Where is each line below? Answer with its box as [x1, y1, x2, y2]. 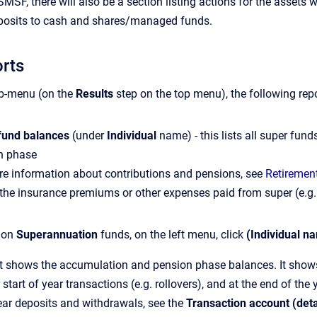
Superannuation [16, 228, 98, 241]
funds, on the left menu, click [98, 228, 246, 241]
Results [76, 87, 113, 100]
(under [72, 129, 107, 142]
